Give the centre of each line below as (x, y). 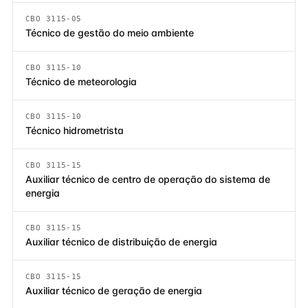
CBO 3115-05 (54, 19)
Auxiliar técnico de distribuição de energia (121, 242)
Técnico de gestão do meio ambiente (110, 33)
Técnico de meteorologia (81, 81)
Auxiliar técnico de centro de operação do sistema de (148, 179)
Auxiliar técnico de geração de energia (114, 290)
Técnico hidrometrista (75, 130)
